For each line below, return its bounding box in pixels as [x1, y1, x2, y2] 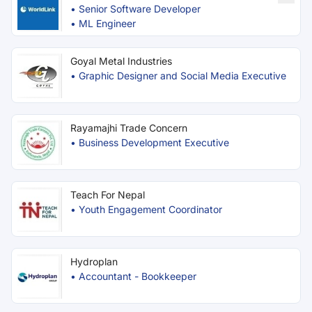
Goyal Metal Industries [70, 55, 172, 67]
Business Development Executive [79, 136, 229, 148]
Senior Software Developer [79, 3, 201, 15]
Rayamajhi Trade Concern [70, 122, 187, 134]
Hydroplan [70, 256, 118, 267]
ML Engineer [79, 17, 136, 29]
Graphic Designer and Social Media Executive [79, 70, 286, 81]
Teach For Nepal [70, 189, 145, 201]
